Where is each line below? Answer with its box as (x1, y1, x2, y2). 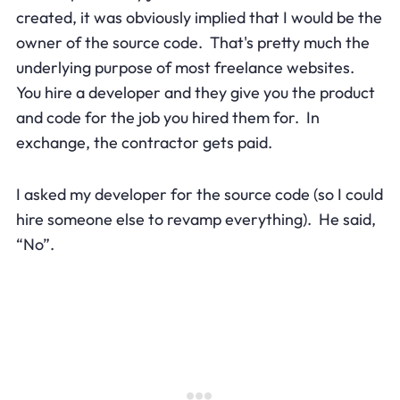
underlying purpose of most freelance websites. (15, 56, 358, 78)
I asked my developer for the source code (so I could (15, 183, 383, 204)
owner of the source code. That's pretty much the (15, 31, 370, 53)
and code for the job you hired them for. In (15, 106, 320, 128)
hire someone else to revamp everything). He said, (15, 208, 376, 229)
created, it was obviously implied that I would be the (15, 6, 382, 28)
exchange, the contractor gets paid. (15, 131, 272, 153)
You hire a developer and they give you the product (15, 81, 375, 103)
